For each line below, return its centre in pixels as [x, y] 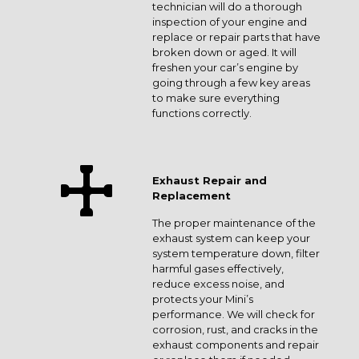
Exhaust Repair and [210, 180]
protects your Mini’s [203, 299]
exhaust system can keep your [231, 238]
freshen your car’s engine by [225, 67]
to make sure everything [216, 98]
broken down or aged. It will [224, 52]
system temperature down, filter [236, 253]
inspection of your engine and [230, 22]
